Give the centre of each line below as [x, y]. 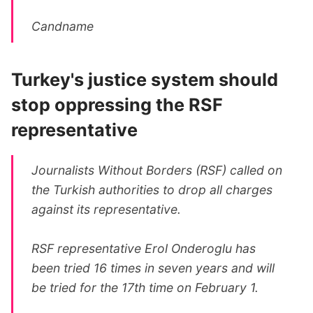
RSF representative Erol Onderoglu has [144, 249]
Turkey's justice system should [145, 79]
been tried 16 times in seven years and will [153, 268]
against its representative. [107, 210]
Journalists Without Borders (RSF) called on [157, 170]
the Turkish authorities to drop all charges [152, 190]
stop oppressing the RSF [117, 104]
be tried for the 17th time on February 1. [145, 288]
